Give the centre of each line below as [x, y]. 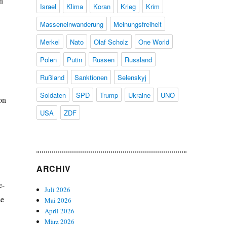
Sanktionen [91, 77]
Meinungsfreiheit [137, 24]
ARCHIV [53, 168]
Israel [48, 6]
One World [154, 42]
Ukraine [139, 95]
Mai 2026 [58, 200]
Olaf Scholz [111, 42]
